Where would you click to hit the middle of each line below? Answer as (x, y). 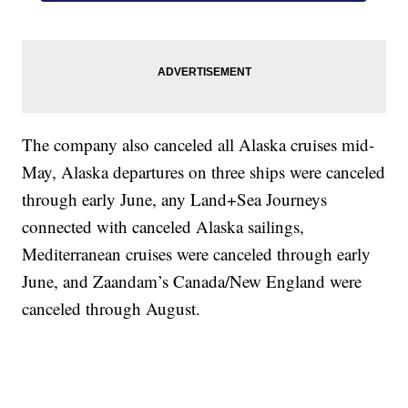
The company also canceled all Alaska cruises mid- (199, 145)
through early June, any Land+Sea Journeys (175, 199)
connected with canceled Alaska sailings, (163, 227)
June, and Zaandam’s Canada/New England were (192, 281)
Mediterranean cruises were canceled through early (197, 254)
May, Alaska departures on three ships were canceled (204, 172)
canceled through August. (112, 309)
